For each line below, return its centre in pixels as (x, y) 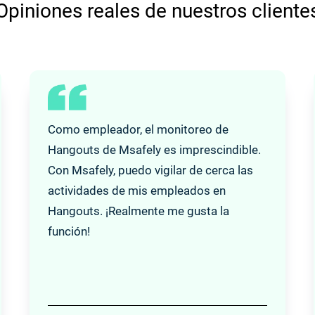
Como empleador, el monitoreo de (139, 129)
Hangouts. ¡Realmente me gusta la (139, 211)
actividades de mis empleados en (137, 190)
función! (69, 231)
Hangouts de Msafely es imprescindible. (155, 149)
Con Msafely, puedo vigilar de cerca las (151, 170)
